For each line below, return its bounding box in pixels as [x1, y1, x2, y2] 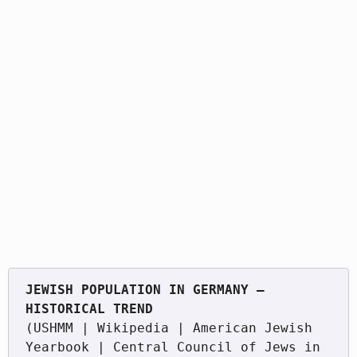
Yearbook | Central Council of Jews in [25, 339, 320, 355]
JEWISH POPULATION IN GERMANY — [25, 281, 265, 297]
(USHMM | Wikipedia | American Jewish [25, 320, 312, 335]
